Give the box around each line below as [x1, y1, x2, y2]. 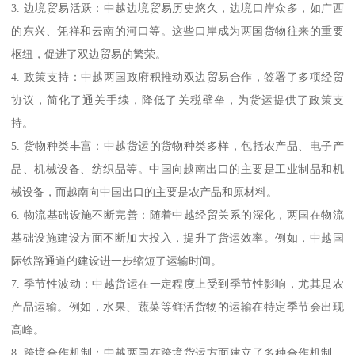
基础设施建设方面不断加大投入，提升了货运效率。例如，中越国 [11, 231, 344, 244]
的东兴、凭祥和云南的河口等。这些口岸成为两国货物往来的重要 [11, 24, 344, 37]
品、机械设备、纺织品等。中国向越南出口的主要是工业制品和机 [11, 162, 344, 175]
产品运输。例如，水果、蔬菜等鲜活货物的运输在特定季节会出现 [11, 300, 344, 313]
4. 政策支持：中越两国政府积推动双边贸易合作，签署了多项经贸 [11, 70, 344, 83]
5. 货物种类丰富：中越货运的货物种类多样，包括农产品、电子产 [11, 139, 344, 152]
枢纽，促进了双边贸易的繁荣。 [11, 47, 167, 60]
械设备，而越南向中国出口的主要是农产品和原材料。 [11, 185, 278, 198]
